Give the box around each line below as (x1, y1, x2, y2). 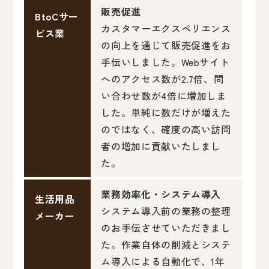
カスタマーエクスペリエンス (101, 21, 231, 36)
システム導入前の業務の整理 (101, 204, 231, 219)
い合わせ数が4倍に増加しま (101, 88, 227, 103)
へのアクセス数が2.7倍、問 (101, 71, 224, 86)
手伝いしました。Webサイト (101, 55, 230, 70)
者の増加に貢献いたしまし (101, 139, 222, 154)
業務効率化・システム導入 (101, 187, 222, 202)
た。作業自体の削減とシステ (101, 237, 231, 252)
